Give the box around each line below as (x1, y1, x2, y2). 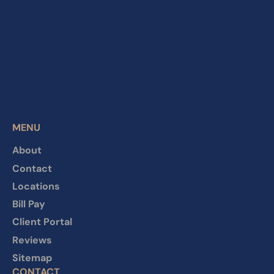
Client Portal (12, 215, 72, 229)
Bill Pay (12, 198, 45, 211)
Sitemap (12, 251, 52, 264)
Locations (12, 179, 60, 193)
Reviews (12, 233, 52, 246)
